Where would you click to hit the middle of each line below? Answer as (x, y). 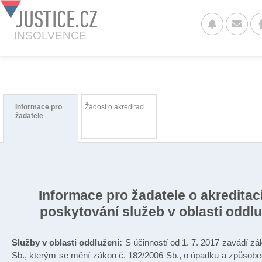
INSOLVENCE (50, 35)
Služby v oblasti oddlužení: (68, 243)
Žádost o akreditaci (115, 107)
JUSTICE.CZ (56, 19)
